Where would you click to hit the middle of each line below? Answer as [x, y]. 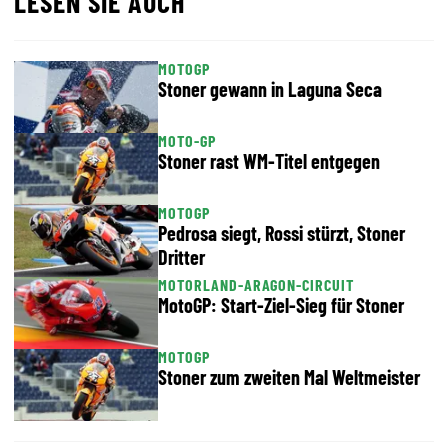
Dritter [181, 257]
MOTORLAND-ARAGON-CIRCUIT [256, 284]
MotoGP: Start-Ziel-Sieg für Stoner [281, 305]
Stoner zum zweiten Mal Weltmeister [289, 377]
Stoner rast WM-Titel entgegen [269, 161]
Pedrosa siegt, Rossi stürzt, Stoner [281, 233]
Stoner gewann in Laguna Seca [270, 89]
